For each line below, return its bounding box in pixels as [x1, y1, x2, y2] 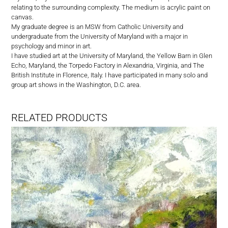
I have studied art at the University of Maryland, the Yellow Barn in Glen [11, 51, 213, 60]
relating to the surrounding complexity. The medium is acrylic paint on [11, 3, 211, 11]
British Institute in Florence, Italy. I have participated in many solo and [11, 71, 208, 79]
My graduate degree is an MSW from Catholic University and [11, 22, 184, 31]
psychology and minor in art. [11, 42, 92, 50]
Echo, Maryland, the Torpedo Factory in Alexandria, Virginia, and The [11, 61, 205, 69]
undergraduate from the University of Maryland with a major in [11, 32, 188, 40]
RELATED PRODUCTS [11, 111, 108, 124]
